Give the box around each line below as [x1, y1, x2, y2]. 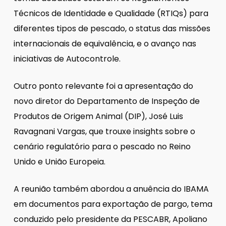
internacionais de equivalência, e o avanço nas [13, 37, 196, 49]
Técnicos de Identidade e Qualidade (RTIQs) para [13, 7, 208, 19]
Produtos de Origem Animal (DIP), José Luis [13, 110, 183, 122]
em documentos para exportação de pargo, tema [13, 198, 212, 210]
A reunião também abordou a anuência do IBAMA [13, 183, 209, 195]
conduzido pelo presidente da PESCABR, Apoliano [13, 213, 207, 225]
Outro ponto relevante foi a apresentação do [13, 80, 193, 92]
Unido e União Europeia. [13, 155, 105, 167]
